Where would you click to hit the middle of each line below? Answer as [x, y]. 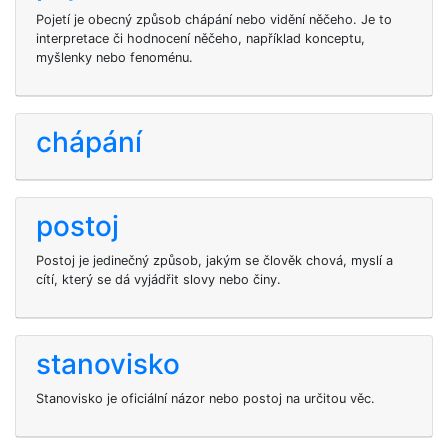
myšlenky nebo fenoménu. [114, 57]
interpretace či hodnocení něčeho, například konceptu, [200, 38]
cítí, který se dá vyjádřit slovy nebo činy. [158, 279]
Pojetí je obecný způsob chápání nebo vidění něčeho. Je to [214, 19]
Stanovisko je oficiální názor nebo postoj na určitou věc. [205, 398]
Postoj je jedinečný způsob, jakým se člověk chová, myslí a [214, 260]
